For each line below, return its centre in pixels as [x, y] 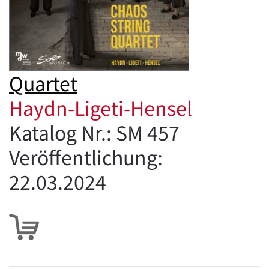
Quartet [43, 83]
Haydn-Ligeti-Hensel [101, 107]
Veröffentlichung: [86, 157]
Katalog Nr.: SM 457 [94, 132]
